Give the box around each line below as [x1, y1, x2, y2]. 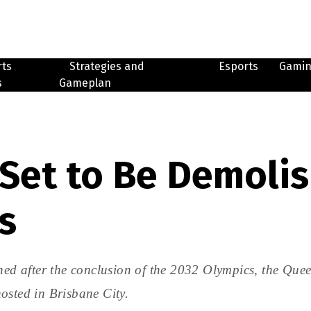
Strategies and [69, 60, 144, 73]
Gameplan [58, 76, 111, 90]
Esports [218, 60, 258, 73]
